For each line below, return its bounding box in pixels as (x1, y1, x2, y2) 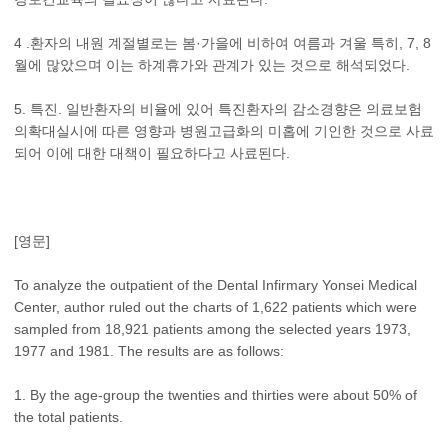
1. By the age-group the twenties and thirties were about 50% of (14, 387, 417, 403)
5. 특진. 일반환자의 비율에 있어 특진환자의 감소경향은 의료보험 (14, 101, 422, 117)
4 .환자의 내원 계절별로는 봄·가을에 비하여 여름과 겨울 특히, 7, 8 (14, 35, 431, 51)
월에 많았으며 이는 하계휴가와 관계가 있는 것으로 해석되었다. (14, 57, 410, 73)
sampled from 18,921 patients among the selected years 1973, (14, 321, 411, 337)
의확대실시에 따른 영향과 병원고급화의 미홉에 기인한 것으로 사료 (14, 123, 434, 139)
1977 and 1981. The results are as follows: (14, 343, 284, 359)
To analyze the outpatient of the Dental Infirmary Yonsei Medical (14, 277, 417, 293)
